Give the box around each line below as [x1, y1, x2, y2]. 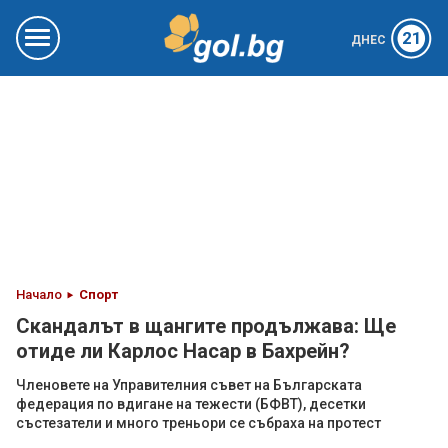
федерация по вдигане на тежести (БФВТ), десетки [16, 396, 366, 412]
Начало [16, 287, 62, 302]
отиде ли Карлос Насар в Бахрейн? [16, 339, 350, 363]
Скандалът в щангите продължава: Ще [16, 314, 396, 338]
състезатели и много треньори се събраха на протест [16, 415, 381, 431]
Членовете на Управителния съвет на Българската [16, 377, 362, 393]
